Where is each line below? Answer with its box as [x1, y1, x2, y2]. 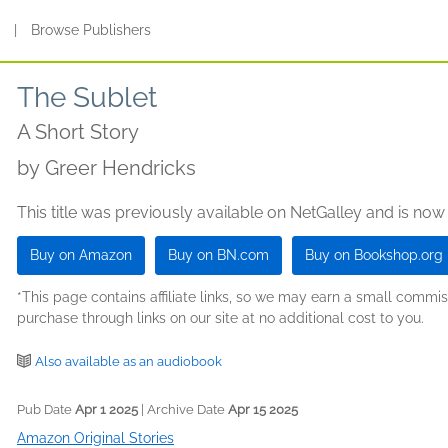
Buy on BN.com [168, 247, 269, 263]
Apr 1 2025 [75, 402, 138, 417]
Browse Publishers [31, 22, 152, 38]
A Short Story [17, 120, 139, 144]
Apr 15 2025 [228, 402, 298, 417]
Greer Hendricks [45, 156, 196, 180]
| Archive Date [138, 402, 228, 417]
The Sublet [17, 81, 157, 114]
